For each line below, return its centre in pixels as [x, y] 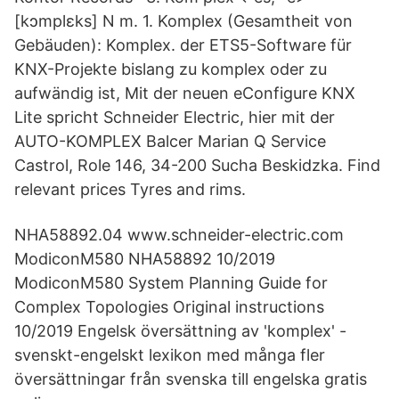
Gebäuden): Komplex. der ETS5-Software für [183, 45]
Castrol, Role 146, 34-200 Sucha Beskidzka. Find [197, 165]
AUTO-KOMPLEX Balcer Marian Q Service [170, 141]
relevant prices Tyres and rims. [130, 189]
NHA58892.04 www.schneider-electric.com [179, 235]
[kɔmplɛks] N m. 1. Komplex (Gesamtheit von [183, 21]
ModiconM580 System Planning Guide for [171, 283]
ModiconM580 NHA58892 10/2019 [145, 259]
